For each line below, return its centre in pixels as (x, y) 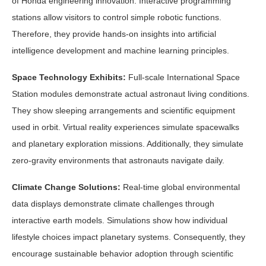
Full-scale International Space (183, 77)
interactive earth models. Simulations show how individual (120, 220)
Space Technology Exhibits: (69, 77)
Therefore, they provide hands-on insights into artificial (114, 34)
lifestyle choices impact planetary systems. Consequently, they (129, 237)
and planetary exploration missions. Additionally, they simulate (128, 143)
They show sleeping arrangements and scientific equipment (123, 110)
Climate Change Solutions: (66, 187)
